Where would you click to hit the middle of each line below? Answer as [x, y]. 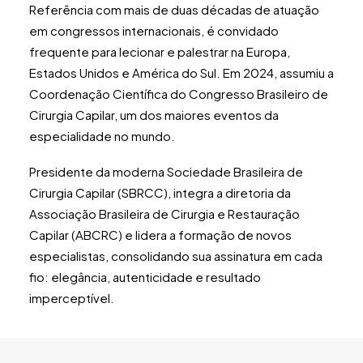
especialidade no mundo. [102, 136]
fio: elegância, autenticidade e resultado [145, 277]
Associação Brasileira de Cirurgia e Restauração [164, 214]
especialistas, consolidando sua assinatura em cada [176, 256]
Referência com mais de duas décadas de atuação [174, 9]
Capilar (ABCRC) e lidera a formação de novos [160, 235]
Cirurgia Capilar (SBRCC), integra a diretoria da [160, 192]
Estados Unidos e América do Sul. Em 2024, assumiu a [181, 73]
